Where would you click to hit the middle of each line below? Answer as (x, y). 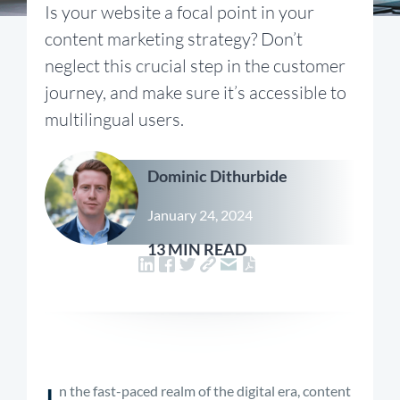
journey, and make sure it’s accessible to (196, 92)
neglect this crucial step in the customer (195, 66)
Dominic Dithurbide (217, 176)
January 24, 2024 (200, 215)
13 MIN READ (197, 249)
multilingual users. (114, 119)
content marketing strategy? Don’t (174, 39)
